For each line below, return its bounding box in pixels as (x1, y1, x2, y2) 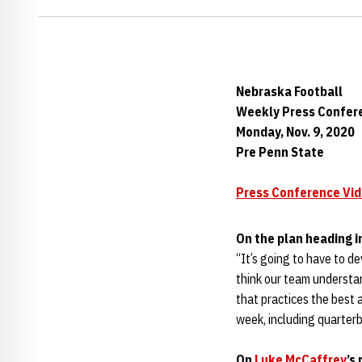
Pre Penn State (236, 144, 324, 160)
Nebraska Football (236, 83, 343, 99)
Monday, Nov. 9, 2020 (236, 124, 355, 140)
